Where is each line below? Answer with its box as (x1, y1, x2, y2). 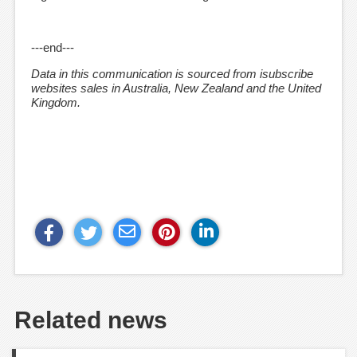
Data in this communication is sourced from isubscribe (31, 67, 313, 81)
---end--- (31, 41, 74, 55)
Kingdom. (31, 96, 80, 110)
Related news (14, 307, 167, 334)
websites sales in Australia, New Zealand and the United (31, 81, 321, 96)
